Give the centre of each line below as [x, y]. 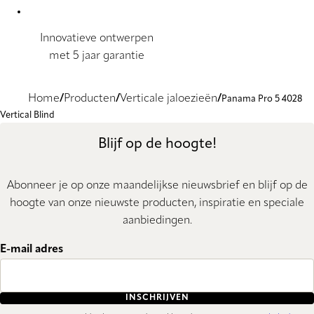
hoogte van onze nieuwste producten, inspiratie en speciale [157, 203]
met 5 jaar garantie [96, 56]
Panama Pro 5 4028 [262, 100]
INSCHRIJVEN [157, 298]
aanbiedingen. [157, 220]
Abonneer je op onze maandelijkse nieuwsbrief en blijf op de [157, 185]
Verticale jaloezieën [169, 99]
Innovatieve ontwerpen [96, 39]
